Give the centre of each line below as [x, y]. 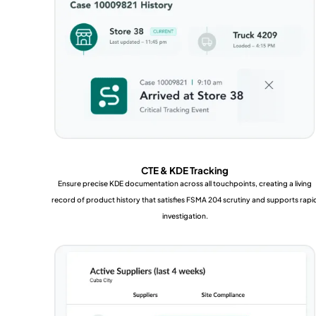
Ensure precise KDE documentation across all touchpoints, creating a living [185, 183]
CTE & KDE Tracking [185, 170]
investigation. [185, 215]
